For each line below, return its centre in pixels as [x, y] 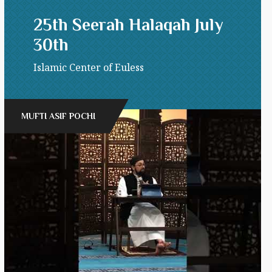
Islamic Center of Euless [89, 67]
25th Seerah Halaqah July [128, 24]
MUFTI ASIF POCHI [58, 116]
